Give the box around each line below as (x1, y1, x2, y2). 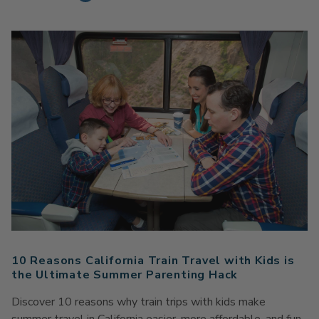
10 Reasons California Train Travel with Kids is (11, 253, 295, 269)
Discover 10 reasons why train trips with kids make (11, 294, 266, 310)
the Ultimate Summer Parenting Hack (11, 267, 239, 283)
